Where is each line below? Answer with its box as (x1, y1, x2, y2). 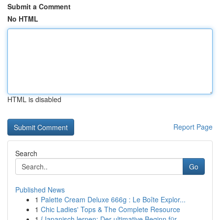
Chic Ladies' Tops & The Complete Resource (41, 204, 180, 214)
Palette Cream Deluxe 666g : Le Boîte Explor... (41, 194, 186, 204)
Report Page (173, 122, 213, 132)
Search (15, 148, 37, 158)
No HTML (7, 14, 38, 24)
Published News (15, 185, 65, 194)
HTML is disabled (7, 94, 61, 104)
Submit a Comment (7, 1, 71, 11)
